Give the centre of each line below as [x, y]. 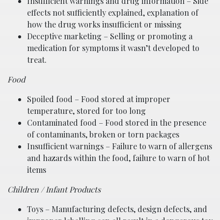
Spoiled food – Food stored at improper [99, 99]
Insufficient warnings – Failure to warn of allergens [120, 146]
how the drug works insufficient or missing [104, 25]
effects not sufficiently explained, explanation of [113, 13]
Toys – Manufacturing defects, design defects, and [117, 209]
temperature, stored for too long [86, 111]
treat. [37, 60]
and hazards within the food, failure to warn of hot [118, 158]
